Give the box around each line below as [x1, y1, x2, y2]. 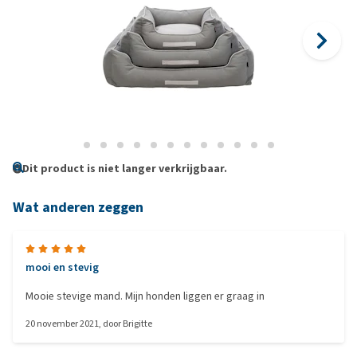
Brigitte [123, 317, 152, 330]
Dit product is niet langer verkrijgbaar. [22, 161, 227, 176]
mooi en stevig [25, 260, 99, 275]
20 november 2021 [25, 317, 99, 330]
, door [99, 317, 123, 330]
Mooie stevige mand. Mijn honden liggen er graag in [25, 288, 265, 304]
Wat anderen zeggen [13, 198, 143, 217]
